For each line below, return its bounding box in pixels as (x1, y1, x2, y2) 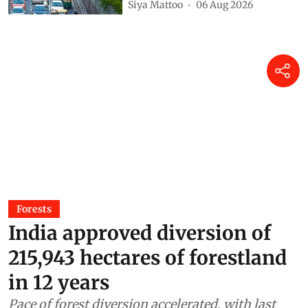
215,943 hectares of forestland (8, 245, 287, 270)
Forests (16, 202, 52, 215)
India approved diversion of (8, 220, 271, 245)
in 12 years (8, 269, 109, 295)
